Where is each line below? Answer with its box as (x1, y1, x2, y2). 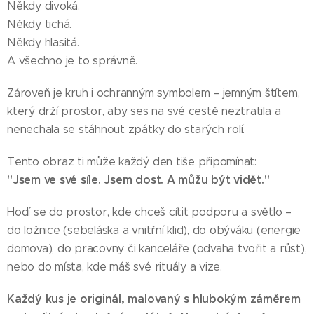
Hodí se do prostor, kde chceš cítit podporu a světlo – (7, 205, 292, 219)
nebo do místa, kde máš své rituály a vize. (7, 260, 222, 274)
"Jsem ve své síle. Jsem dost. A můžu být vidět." (7, 172, 270, 188)
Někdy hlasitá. (7, 36, 79, 50)
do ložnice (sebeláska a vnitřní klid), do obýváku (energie (7, 224, 301, 238)
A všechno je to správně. (7, 54, 138, 68)
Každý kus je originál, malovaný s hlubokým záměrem (7, 292, 301, 307)
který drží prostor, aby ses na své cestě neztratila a (7, 104, 281, 118)
